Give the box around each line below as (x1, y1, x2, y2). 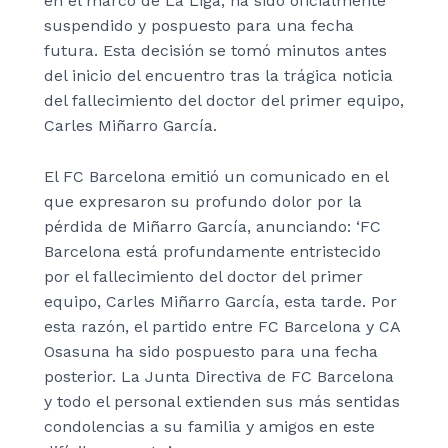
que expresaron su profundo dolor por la (44, 191, 362, 211)
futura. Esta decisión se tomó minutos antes (44, 41, 387, 61)
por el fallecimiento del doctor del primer (44, 266, 363, 286)
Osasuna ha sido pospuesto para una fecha (44, 341, 378, 361)
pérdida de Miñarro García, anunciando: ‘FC (44, 216, 381, 236)
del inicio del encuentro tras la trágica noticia (44, 66, 393, 86)
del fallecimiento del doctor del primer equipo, (44, 91, 404, 111)
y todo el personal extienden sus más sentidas (44, 391, 400, 411)
